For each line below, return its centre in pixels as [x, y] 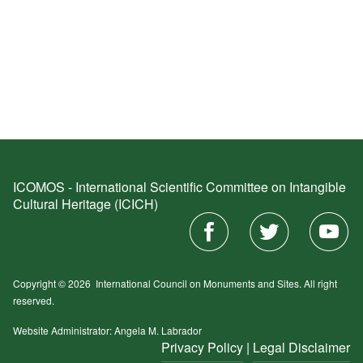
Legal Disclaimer [301, 347]
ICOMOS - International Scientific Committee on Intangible [179, 187]
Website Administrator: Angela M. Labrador [107, 330]
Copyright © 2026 [54, 283]
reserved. [34, 300]
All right [320, 283]
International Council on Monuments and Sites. [200, 283]
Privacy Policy [202, 347]
